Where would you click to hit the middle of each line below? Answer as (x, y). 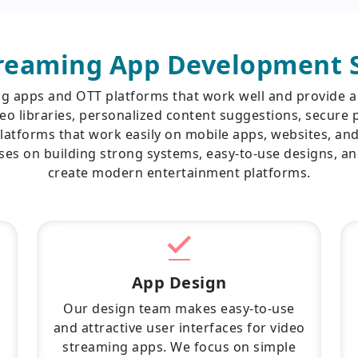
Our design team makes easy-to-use (179, 308)
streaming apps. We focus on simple (179, 347)
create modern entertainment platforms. (179, 173)
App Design (179, 282)
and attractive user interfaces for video (179, 328)
